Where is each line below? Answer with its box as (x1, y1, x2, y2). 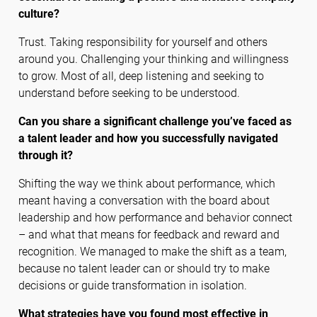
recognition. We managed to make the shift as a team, (18, 245, 287, 259)
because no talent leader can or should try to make (18, 262, 270, 276)
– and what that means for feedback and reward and (18, 228, 279, 242)
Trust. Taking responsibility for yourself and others (18, 35, 267, 50)
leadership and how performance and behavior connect (18, 211, 292, 225)
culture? (18, 7, 59, 21)
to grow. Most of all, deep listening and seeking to (18, 69, 264, 83)
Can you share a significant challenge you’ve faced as (18, 115, 292, 129)
